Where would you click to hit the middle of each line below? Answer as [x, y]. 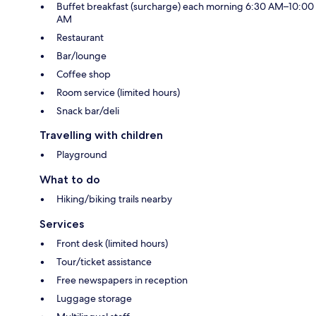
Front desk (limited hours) [112, 243]
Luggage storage [94, 298]
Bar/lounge [81, 55]
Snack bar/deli [88, 110]
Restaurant [80, 37]
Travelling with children [101, 135]
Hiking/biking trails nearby [114, 199]
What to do [70, 179]
